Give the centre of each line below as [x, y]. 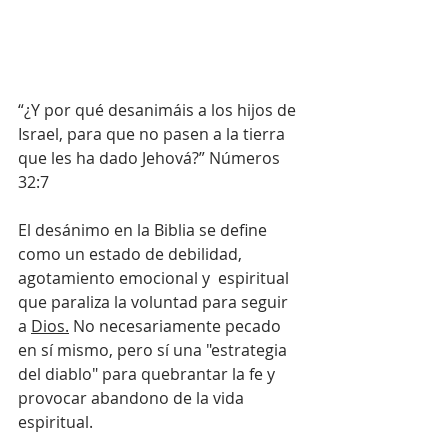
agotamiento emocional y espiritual [155, 278]
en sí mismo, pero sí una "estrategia [154, 350]
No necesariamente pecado [179, 326]
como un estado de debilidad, [132, 254]
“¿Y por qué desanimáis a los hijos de [159, 110]
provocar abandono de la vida [133, 398]
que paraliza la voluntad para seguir [155, 302]
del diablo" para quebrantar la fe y [148, 374]
